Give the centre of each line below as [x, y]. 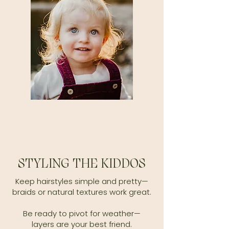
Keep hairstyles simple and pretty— [82, 181]
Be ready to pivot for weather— [82, 213]
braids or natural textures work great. [82, 192]
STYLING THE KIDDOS [82, 163]
